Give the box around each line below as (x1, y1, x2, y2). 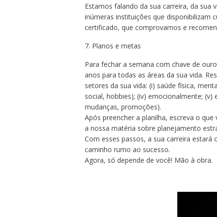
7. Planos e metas (84, 41, 141, 51)
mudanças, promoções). (84, 102, 161, 112)
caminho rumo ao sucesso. (84, 145, 170, 155)
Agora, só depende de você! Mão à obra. (84, 155, 213, 165)
